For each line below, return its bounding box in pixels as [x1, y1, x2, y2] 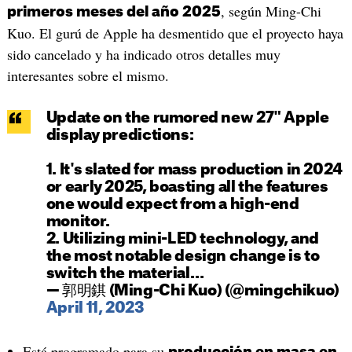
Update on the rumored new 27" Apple [46, 111, 329, 126]
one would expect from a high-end [46, 197, 299, 213]
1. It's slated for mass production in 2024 [46, 163, 343, 178]
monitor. [46, 214, 110, 230]
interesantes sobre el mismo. [6, 66, 169, 86]
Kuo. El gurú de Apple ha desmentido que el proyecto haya [6, 24, 343, 43]
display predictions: [46, 128, 194, 144]
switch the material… [46, 266, 204, 282]
